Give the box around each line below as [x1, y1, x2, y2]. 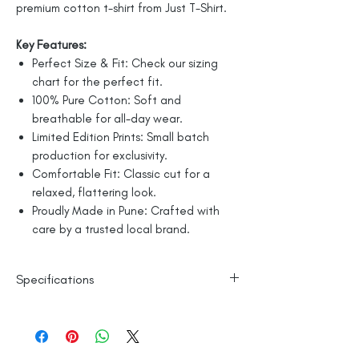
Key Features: [16, 38, 87, 53]
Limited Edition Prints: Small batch [32, 130, 209, 145]
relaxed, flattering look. [32, 185, 156, 200]
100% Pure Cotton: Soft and [32, 93, 181, 108]
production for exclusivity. [32, 148, 167, 163]
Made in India [32, 337, 98, 351]
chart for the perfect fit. [32, 75, 163, 90]
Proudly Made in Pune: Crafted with [32, 204, 220, 219]
